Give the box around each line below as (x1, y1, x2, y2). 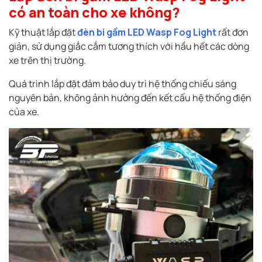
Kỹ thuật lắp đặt (9, 25, 77, 39)
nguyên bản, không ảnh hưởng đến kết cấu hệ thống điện (9, 91, 251, 104)
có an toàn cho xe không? (9, 2, 180, 22)
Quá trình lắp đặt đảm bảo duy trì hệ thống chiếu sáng (9, 77, 236, 90)
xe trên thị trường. (9, 53, 86, 67)
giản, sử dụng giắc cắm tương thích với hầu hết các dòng (9, 39, 249, 53)
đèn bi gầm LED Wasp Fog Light (77, 25, 216, 39)
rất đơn (218, 25, 249, 39)
